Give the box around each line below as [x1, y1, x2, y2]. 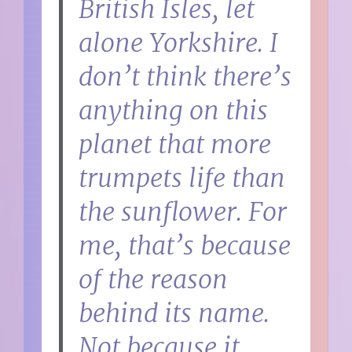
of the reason [79, 263, 229, 295]
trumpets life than [79, 162, 286, 194]
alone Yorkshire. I [79, 27, 279, 59]
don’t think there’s [79, 60, 292, 93]
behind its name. [79, 297, 270, 329]
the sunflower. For [79, 196, 288, 228]
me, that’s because [79, 229, 291, 262]
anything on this [79, 94, 269, 126]
